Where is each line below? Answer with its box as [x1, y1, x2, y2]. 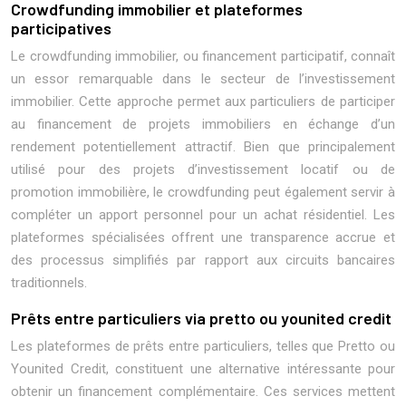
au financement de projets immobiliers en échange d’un [11, 116, 395, 132]
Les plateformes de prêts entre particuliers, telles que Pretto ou [11, 338, 395, 354]
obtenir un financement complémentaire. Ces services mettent [11, 383, 395, 400]
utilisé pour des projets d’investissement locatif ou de [11, 161, 395, 178]
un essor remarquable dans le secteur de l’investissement [11, 71, 395, 87]
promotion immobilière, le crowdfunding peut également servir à [11, 184, 395, 200]
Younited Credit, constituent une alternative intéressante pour [11, 361, 395, 377]
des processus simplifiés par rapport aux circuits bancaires [11, 252, 395, 268]
